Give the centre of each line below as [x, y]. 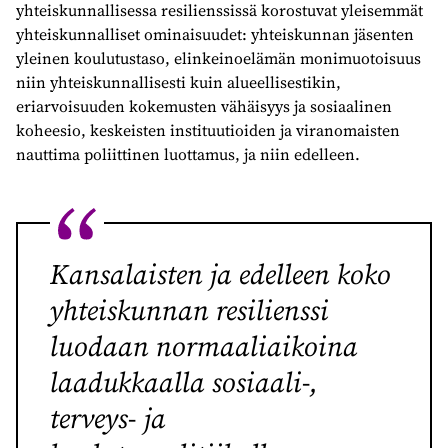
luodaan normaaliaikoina [204, 346]
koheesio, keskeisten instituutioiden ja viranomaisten [208, 130]
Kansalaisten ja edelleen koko [220, 274]
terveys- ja [108, 418]
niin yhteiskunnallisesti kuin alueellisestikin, [178, 82]
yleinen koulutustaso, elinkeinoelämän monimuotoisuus [218, 58]
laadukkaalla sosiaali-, [184, 382]
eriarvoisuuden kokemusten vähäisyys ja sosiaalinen [204, 106]
